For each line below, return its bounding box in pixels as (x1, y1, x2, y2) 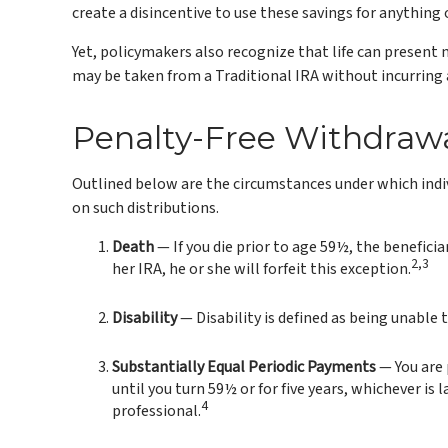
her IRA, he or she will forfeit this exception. (112, 258, 411, 280)
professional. (112, 400, 201, 422)
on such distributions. (72, 197, 219, 219)
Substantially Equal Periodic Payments (112, 356, 376, 378)
